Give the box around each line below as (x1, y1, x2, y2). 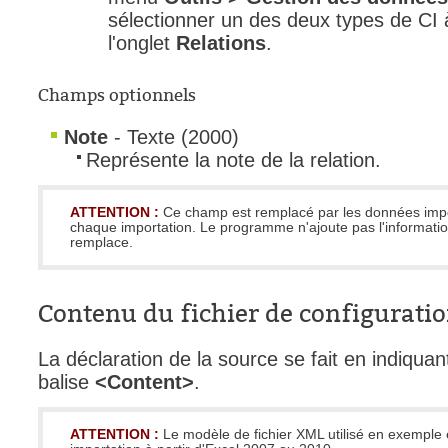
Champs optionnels (38, 85, 196, 106)
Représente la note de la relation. (86, 149, 381, 171)
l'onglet (108, 32, 176, 54)
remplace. (70, 235, 133, 250)
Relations (176, 32, 266, 54)
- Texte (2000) (108, 126, 239, 148)
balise (38, 371, 95, 393)
